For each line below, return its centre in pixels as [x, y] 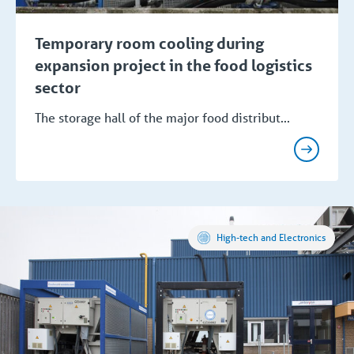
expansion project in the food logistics [173, 65]
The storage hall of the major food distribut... [162, 117]
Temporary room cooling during [149, 43]
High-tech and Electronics [271, 237]
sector [58, 87]
